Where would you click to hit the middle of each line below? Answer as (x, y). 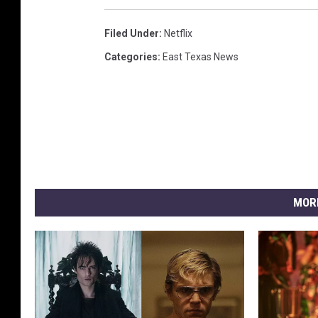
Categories (131, 57)
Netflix (178, 34)
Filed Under (132, 34)
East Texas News (201, 57)
